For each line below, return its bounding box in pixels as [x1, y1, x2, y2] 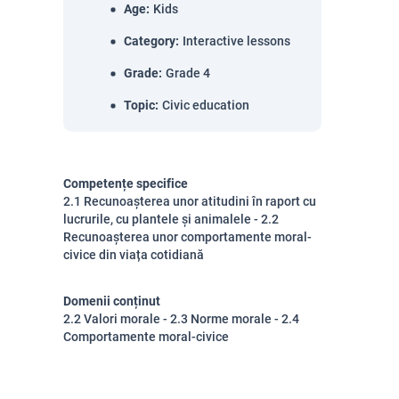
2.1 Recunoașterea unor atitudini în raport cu [63, 194, 316, 208]
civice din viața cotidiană [63, 248, 204, 262]
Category [124, 34, 175, 48]
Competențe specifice [63, 176, 188, 191]
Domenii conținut [63, 294, 160, 308]
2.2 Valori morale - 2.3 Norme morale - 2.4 [63, 312, 299, 326]
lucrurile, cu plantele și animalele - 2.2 [63, 212, 279, 226]
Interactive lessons [183, 34, 290, 48]
